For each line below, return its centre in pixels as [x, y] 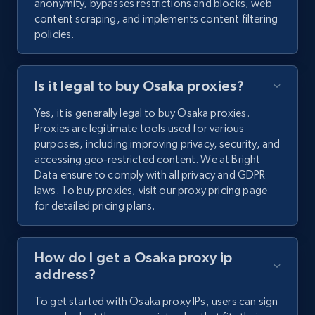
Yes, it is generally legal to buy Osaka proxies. [142, 113]
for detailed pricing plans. [95, 206]
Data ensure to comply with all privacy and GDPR [150, 175]
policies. [54, 34]
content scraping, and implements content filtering [156, 19]
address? [65, 275]
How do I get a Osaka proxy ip [134, 258]
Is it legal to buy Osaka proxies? [140, 86]
